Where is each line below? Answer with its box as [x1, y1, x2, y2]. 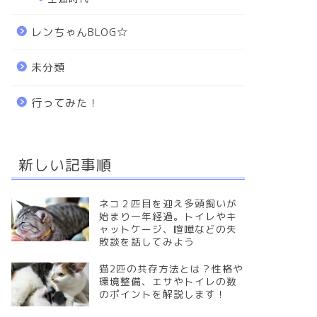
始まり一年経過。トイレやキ [98, 209, 237, 223]
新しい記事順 [18, 156, 112, 174]
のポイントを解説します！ [98, 287, 226, 301]
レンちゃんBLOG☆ [30, 25, 128, 40]
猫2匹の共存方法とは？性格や [98, 262, 243, 275]
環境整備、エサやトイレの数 [98, 275, 237, 288]
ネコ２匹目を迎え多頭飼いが [98, 197, 237, 210]
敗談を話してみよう [98, 235, 195, 248]
